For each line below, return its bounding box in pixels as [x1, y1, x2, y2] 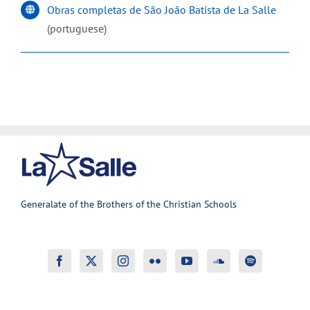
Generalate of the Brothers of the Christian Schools [21, 198, 237, 211]
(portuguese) [47, 21, 107, 35]
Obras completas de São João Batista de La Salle [47, 2, 277, 17]
